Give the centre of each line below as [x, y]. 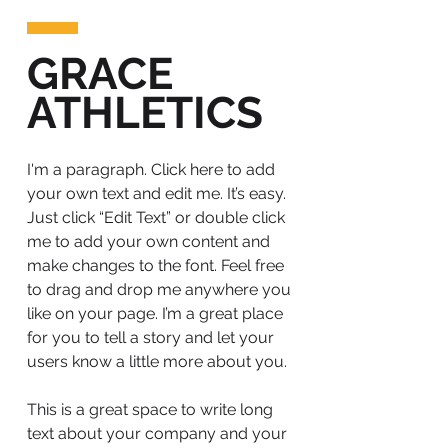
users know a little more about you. [157, 361]
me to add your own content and [148, 241]
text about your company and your [157, 433]
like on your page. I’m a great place [155, 313]
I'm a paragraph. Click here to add [151, 169]
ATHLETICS [145, 112]
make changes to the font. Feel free [155, 265]
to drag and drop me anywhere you [159, 289]
